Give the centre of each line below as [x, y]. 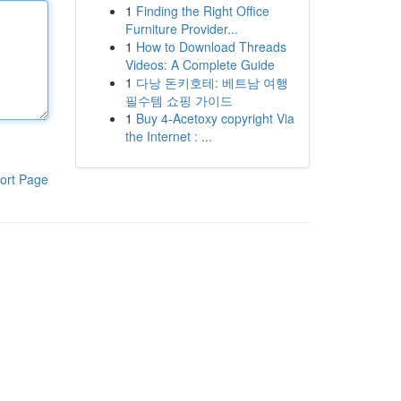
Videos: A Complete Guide [200, 64]
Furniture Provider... [181, 29]
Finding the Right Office [202, 11]
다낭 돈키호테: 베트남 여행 [212, 82]
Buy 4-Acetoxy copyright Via [215, 118]
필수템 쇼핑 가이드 [179, 100]
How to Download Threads [211, 47]
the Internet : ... [168, 136]
